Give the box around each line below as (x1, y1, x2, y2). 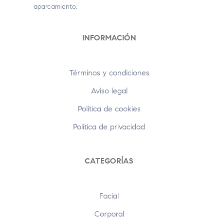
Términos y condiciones (69, 68, 149, 78)
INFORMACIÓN (82, 33, 136, 43)
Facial (99, 191, 119, 201)
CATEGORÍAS (85, 156, 133, 166)
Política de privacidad (73, 122, 145, 132)
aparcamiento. (34, 2, 78, 11)
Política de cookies (77, 104, 141, 114)
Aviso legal (91, 86, 127, 96)
